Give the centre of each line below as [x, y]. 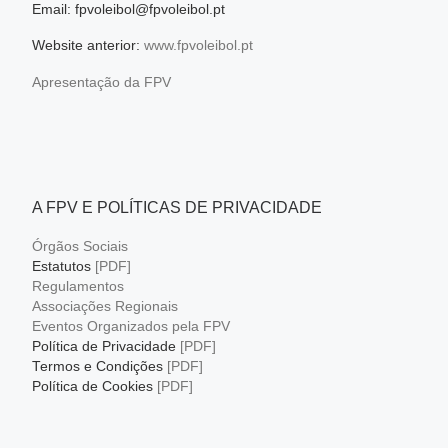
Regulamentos [77, 287]
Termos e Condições [99, 367]
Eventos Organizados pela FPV [130, 327]
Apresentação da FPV [101, 83]
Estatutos [63, 267]
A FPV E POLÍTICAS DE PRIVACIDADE [176, 207]
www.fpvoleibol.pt [198, 46]
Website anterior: [87, 46]
